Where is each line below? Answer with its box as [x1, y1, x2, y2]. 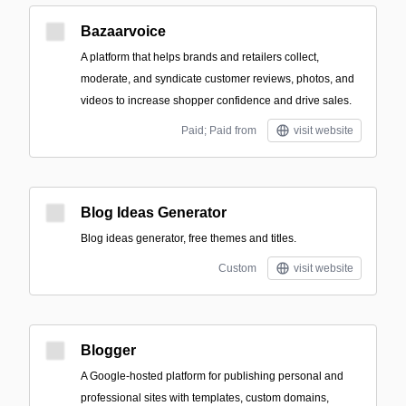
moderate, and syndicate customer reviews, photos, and [81, 72, 354, 85]
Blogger [81, 343, 136, 358]
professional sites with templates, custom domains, [81, 391, 329, 404]
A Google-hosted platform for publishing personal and [81, 370, 343, 382]
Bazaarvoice [81, 24, 166, 39]
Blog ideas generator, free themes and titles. [81, 232, 296, 245]
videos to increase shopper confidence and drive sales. [81, 94, 352, 107]
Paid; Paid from [181, 124, 256, 137]
